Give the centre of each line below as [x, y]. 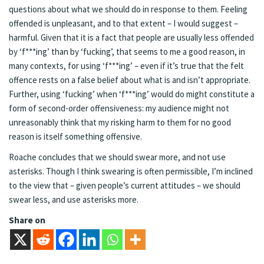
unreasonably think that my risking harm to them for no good [120, 122]
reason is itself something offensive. [75, 136]
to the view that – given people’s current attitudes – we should [125, 185]
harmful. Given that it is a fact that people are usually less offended [131, 37]
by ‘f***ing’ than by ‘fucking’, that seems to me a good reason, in [127, 51]
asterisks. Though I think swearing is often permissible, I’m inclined [131, 171]
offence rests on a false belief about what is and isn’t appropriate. [130, 80]
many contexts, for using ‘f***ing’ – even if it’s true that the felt [126, 65]
